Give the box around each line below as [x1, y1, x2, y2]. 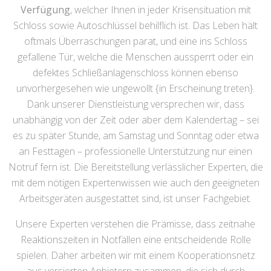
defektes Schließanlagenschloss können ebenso [33, 66, 238, 80]
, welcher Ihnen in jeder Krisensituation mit [70, 3, 251, 17]
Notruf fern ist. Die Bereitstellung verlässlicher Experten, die [8, 160, 263, 174]
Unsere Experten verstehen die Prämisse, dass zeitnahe [16, 217, 255, 231]
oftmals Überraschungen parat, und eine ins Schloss [24, 34, 247, 48]
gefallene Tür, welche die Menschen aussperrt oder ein [18, 50, 253, 64]
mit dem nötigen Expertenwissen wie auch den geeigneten [11, 176, 260, 190]
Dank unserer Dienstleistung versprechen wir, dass [27, 97, 244, 111]
